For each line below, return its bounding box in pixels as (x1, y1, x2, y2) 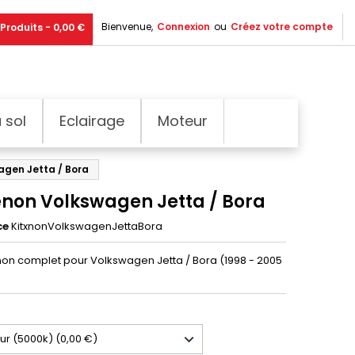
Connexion (157, 20, 210, 33)
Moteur (158, 110, 208, 131)
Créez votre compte (231, 20, 333, 33)
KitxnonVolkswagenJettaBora (11, 218, 162, 234)
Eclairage (59, 110, 124, 131)
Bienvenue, (101, 20, 153, 33)
